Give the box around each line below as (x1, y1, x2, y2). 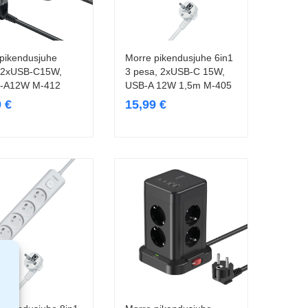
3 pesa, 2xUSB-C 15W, (125, 66, 225, 78)
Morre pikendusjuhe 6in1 (125, 52, 233, 64)
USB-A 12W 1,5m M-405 (125, 80, 232, 91)
